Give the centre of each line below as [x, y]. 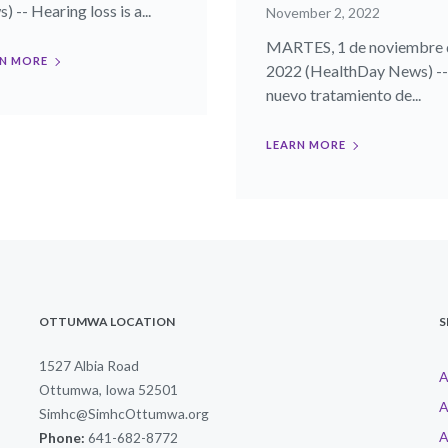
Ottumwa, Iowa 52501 [108, 390]
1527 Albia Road [89, 366]
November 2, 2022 [323, 13]
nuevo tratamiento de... [343, 95]
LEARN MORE [306, 145]
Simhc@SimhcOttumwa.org [124, 414]
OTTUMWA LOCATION [107, 322]
